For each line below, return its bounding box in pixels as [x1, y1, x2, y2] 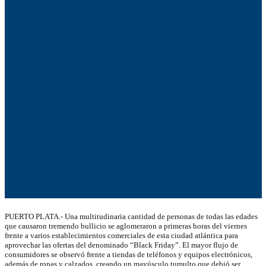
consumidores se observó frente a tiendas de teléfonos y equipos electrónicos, [4, 249, 252, 259]
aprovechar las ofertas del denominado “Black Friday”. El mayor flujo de [4, 240, 238, 249]
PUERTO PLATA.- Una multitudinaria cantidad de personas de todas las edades [4, 211, 258, 221]
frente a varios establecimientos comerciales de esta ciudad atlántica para [4, 230, 238, 240]
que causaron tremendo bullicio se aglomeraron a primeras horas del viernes [4, 221, 247, 230]
